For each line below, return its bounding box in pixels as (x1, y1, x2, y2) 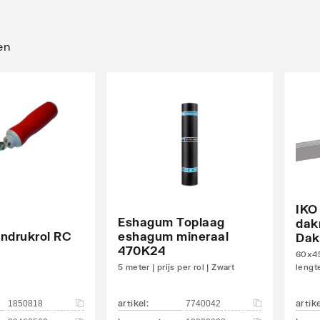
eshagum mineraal (118, 229, 229, 243)
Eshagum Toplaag (118, 214, 225, 229)
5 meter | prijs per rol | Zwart (118, 261, 235, 271)
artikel (118, 297, 146, 309)
